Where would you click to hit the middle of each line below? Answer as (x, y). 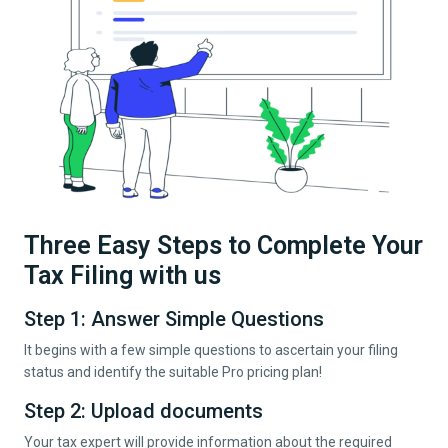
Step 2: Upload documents (143, 410)
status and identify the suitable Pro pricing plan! (173, 371)
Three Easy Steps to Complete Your (223, 245)
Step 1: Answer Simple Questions (174, 318)
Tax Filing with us (122, 275)
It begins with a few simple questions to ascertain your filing (211, 349)
